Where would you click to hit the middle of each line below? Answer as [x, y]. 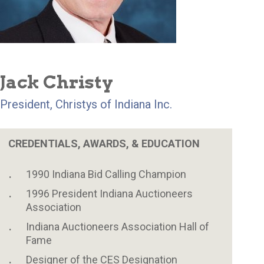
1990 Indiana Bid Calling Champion [106, 174]
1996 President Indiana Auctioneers [109, 194]
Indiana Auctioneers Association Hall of [117, 227]
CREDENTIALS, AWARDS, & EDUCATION [104, 144]
